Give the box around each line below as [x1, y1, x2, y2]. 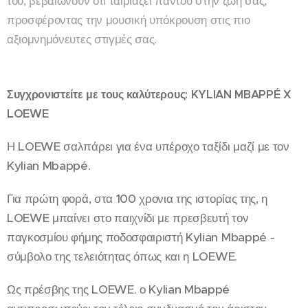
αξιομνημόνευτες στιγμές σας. [7, 31, 160, 47]
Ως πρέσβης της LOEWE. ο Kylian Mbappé [7, 281, 230, 297]
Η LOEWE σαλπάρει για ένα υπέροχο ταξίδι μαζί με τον [7, 138, 289, 154]
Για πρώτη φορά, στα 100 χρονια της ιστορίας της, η [7, 190, 267, 206]
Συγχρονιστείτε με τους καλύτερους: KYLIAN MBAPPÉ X [7, 87, 291, 102]
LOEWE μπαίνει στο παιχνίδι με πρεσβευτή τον [7, 210, 249, 225]
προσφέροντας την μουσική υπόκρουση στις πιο [7, 12, 250, 27]
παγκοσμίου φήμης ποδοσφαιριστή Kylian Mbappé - [7, 229, 275, 245]
